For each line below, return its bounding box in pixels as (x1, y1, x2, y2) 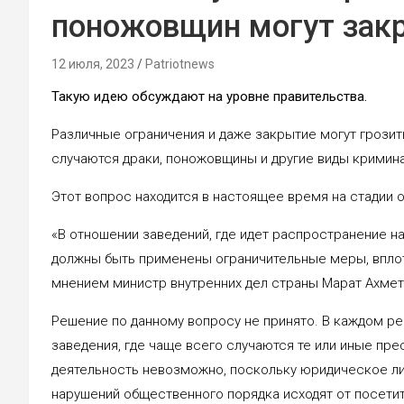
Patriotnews (145, 56, 215, 71)
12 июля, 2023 (51, 56, 134, 71)
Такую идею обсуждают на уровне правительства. (51, 87, 367, 105)
